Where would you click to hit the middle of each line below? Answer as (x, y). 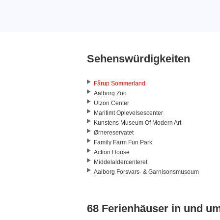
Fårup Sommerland (120, 84)
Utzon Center (111, 103)
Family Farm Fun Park (123, 143)
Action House (112, 152)
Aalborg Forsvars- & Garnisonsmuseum (146, 172)
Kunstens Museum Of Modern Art (137, 123)
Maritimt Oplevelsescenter (128, 113)
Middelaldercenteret (121, 162)
